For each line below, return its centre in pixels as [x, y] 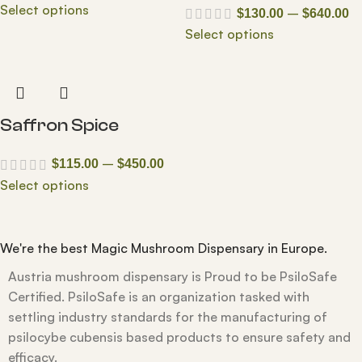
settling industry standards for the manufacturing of [168, 316]
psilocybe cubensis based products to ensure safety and [179, 337]
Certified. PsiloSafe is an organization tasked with [159, 296]
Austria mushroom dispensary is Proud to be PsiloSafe [173, 276]
